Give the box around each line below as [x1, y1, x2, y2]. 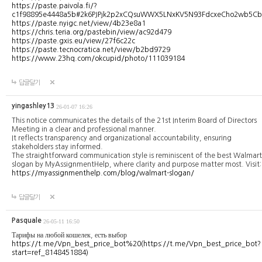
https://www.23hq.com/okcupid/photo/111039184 [12, 54, 185, 62]
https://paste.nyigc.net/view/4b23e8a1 [12, 19, 146, 27]
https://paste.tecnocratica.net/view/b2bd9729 [12, 46, 170, 53]
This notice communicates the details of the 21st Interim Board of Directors [12, 116, 257, 124]
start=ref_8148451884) [12, 249, 88, 256]
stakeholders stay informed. [12, 143, 103, 150]
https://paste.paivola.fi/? [12, 2, 97, 9]
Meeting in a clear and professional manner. [12, 125, 156, 133]
